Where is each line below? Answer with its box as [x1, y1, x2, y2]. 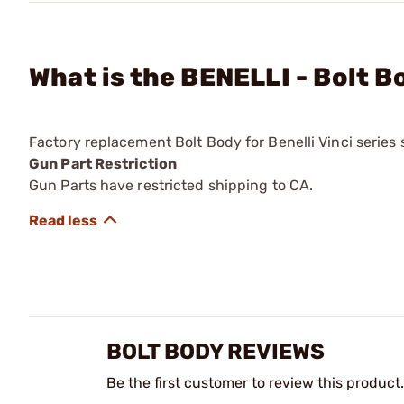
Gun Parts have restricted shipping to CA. [29, 177, 314, 194]
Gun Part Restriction [29, 155, 177, 172]
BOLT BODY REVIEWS [106, 339, 325, 364]
